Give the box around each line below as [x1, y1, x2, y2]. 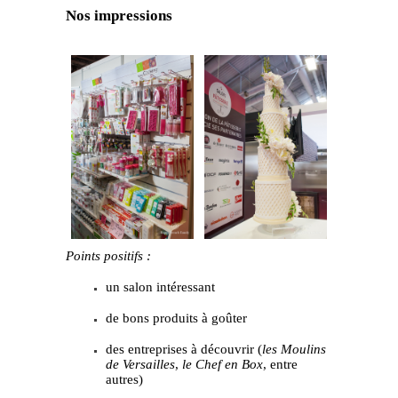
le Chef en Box [182, 357, 263, 372]
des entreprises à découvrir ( [106, 342, 262, 357]
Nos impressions [66, 7, 172, 25]
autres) [106, 372, 143, 387]
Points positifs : [66, 249, 151, 264]
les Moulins [262, 342, 326, 357]
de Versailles [106, 357, 175, 372]
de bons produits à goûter [106, 311, 247, 326]
